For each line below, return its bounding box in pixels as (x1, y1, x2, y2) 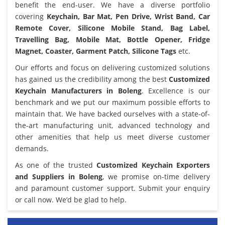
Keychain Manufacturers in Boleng (15, 85, 142, 95)
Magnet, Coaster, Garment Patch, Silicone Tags (15, 46, 176, 56)
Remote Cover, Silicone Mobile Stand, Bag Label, (15, 23, 210, 33)
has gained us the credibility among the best (15, 74, 169, 84)
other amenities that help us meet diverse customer (15, 132, 210, 142)
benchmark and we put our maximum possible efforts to (15, 97, 210, 107)
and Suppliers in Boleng (15, 171, 102, 181)
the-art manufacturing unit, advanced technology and (15, 120, 210, 130)
